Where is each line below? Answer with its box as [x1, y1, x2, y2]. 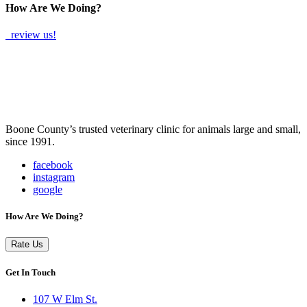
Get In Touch [5, 267, 56, 278]
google [33, 184, 62, 196]
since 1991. [5, 136, 58, 148]
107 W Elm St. [33, 293, 97, 305]
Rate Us [11, 239, 43, 250]
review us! [8, 29, 56, 41]
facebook [33, 159, 73, 171]
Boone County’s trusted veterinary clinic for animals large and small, [5, 123, 301, 136]
